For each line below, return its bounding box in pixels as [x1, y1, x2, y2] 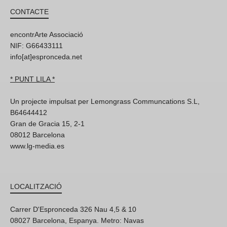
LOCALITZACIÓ [10, 182, 62, 191]
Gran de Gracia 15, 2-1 [10, 120, 85, 128]
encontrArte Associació [10, 30, 83, 39]
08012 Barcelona [10, 131, 65, 139]
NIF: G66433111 [10, 42, 63, 50]
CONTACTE [10, 8, 49, 16]
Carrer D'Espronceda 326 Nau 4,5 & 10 [10, 205, 136, 213]
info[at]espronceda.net [10, 53, 82, 61]
